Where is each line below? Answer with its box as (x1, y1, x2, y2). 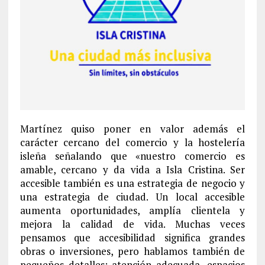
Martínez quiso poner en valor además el (20, 122, 245, 136)
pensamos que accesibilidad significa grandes (20, 231, 245, 245)
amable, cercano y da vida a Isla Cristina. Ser (20, 163, 245, 177)
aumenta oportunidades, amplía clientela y (20, 203, 245, 218)
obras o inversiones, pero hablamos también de (20, 244, 245, 258)
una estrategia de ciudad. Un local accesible (20, 190, 245, 204)
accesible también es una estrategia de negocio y (20, 176, 245, 190)
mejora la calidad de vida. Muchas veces (20, 217, 245, 231)
